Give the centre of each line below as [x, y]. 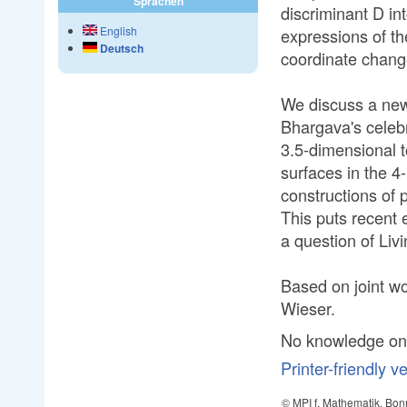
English [117, 31]
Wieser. [308, 308]
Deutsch [120, 49]
